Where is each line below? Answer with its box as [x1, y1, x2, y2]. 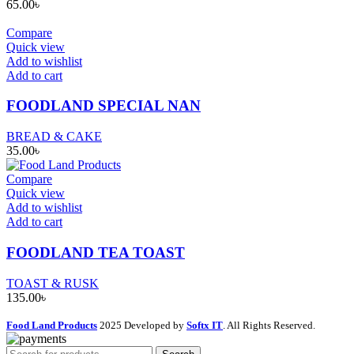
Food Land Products [6, 318, 97, 331]
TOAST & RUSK [6, 276, 99, 290]
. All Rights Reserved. [223, 318, 315, 331]
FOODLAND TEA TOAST [6, 243, 185, 261]
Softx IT [186, 318, 223, 331]
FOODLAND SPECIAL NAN [6, 97, 201, 115]
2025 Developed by [100, 318, 186, 331]
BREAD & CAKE [6, 130, 102, 144]
